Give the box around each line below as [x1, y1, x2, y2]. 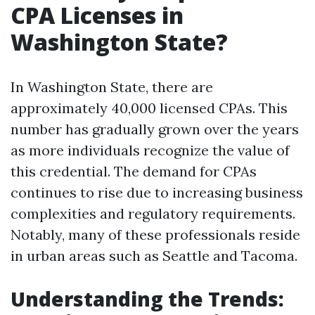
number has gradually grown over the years [11, 120, 299, 138]
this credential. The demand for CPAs [11, 162, 257, 180]
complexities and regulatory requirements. [11, 205, 295, 222]
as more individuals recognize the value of [11, 141, 290, 159]
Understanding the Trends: [11, 285, 284, 312]
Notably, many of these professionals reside [11, 226, 300, 243]
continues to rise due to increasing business [11, 184, 303, 201]
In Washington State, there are [11, 78, 213, 96]
